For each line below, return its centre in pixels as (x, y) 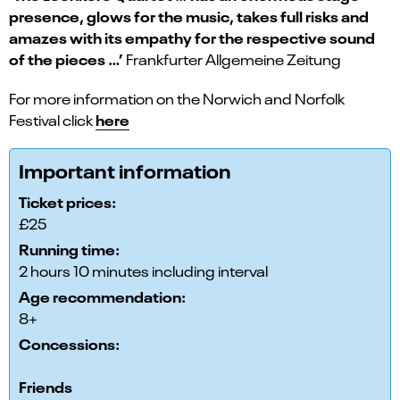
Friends (46, 386)
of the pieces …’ (67, 58)
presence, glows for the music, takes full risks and (189, 16)
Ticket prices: (67, 201)
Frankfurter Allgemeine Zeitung (233, 59)
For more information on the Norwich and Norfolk (177, 98)
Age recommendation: (102, 296)
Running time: (69, 249)
